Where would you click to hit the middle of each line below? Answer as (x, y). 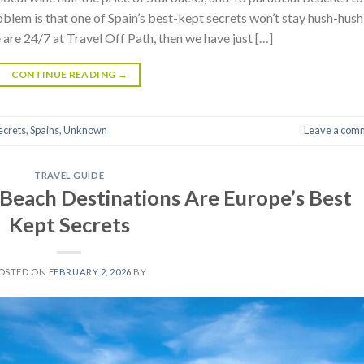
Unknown (85, 130)
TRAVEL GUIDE (69, 175)
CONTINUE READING (64, 75)
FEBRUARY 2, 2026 (90, 271)
